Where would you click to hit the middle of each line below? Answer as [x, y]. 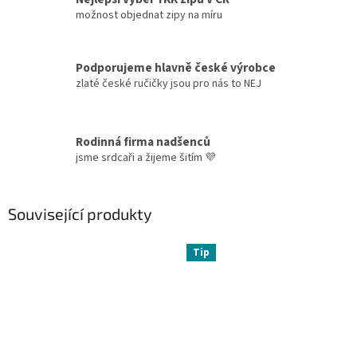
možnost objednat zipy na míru [149, 16]
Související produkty [80, 214]
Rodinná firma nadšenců [143, 142]
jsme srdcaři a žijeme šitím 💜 [146, 158]
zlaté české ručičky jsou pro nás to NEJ [169, 83]
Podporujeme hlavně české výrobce [176, 67]
